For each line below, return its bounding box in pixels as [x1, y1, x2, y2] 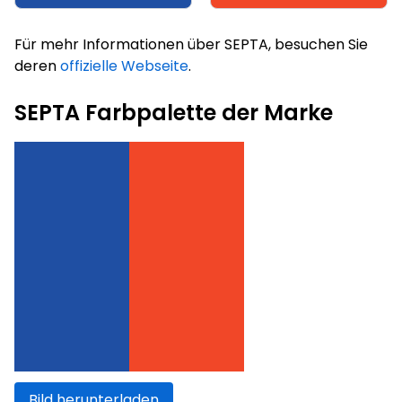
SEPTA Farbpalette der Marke [14, 97, 333, 127]
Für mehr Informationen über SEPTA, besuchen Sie [14, 33, 368, 55]
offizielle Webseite [60, 55, 188, 76]
